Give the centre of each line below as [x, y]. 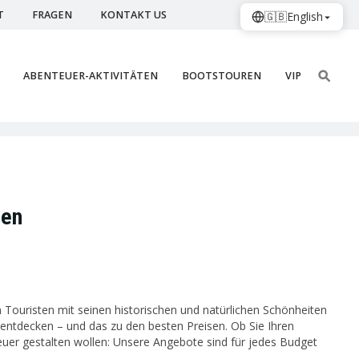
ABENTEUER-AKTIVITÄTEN [91, 76]
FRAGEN [52, 15]
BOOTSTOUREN [222, 76]
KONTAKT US [133, 15]
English [305, 16]
